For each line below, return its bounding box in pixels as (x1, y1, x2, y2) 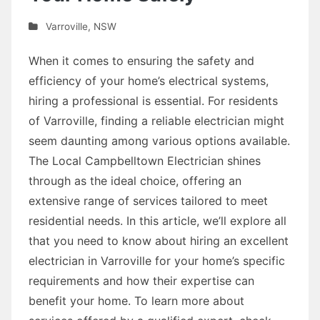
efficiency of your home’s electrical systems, (29, 73, 269, 88)
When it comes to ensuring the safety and (29, 53, 254, 68)
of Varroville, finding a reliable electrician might (29, 113, 284, 128)
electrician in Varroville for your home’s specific (29, 253, 285, 268)
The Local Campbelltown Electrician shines (29, 153, 261, 168)
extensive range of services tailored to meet (29, 193, 268, 208)
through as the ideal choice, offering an (29, 173, 241, 188)
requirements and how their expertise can (29, 273, 254, 288)
